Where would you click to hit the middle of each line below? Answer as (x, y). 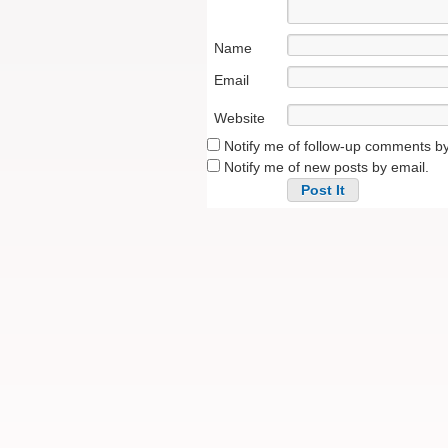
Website (239, 118)
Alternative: (242, 218)
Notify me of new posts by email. (326, 167)
